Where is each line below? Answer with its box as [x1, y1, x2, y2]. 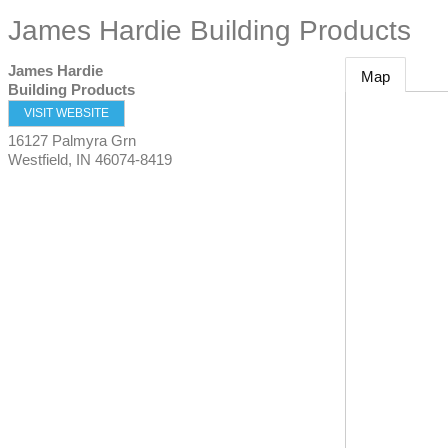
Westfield [8, 151, 68, 168]
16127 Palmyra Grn [8, 132, 136, 149]
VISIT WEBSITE [24, 106, 109, 120]
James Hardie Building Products [8, 15, 411, 46]
